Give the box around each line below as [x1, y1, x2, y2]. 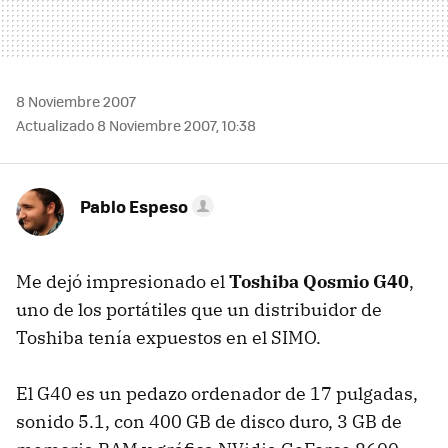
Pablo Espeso [80, 194, 188, 218]
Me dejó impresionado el [16, 270, 229, 293]
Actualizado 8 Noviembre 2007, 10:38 [16, 115, 256, 135]
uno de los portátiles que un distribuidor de [16, 298, 382, 321]
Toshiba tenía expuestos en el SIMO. [16, 326, 321, 349]
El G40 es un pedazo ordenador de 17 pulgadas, [16, 382, 418, 405]
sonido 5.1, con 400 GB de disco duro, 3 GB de [16, 410, 402, 433]
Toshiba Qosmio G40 [229, 270, 409, 293]
